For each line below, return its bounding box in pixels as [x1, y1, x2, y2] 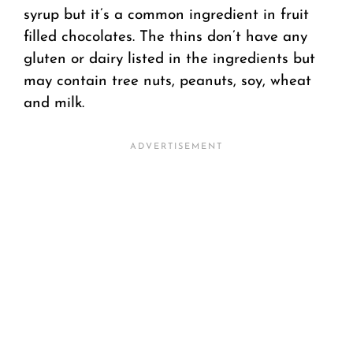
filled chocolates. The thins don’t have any [24, 30, 307, 46]
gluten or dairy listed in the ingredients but [24, 52, 315, 68]
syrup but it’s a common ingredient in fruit [24, 8, 309, 24]
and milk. [24, 96, 84, 112]
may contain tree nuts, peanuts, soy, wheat [24, 74, 311, 90]
